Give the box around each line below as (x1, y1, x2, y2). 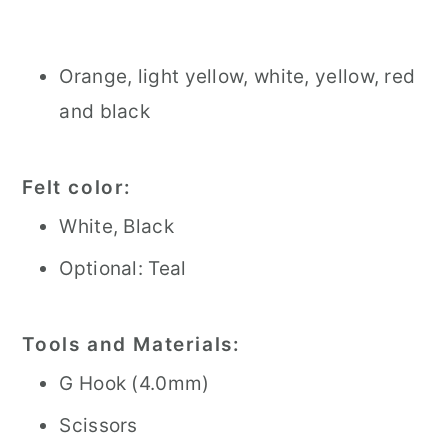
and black (59, 100, 151, 123)
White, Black (59, 215, 174, 238)
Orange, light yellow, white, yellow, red (59, 65, 416, 88)
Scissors (59, 414, 138, 437)
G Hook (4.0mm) (59, 372, 210, 395)
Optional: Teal (59, 257, 187, 280)
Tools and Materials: (22, 333, 247, 356)
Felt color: (22, 176, 139, 199)
